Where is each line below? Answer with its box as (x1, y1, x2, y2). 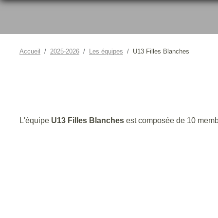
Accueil (19, 47, 40, 55)
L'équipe (19, 116, 51, 125)
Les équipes (89, 47, 123, 55)
